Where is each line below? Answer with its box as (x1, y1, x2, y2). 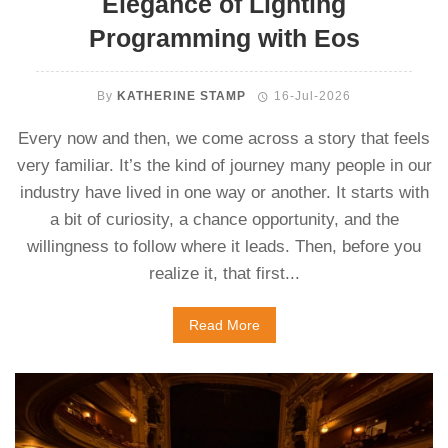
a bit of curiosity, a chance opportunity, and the (49, 210, 399, 229)
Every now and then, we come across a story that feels (18, 129, 430, 148)
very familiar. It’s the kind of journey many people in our (16, 156, 432, 175)
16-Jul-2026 (273, 89, 351, 103)
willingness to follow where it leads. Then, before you (27, 237, 421, 256)
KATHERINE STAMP (117, 89, 247, 103)
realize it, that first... (148, 264, 300, 283)
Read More (188, 317, 260, 333)
